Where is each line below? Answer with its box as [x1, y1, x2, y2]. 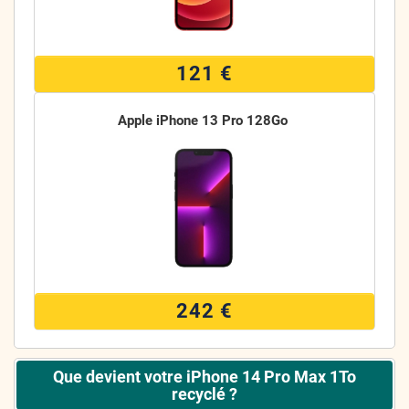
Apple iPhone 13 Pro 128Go [118, 112, 288, 129]
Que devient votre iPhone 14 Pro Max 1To [53, 367, 356, 386]
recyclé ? [172, 384, 237, 404]
